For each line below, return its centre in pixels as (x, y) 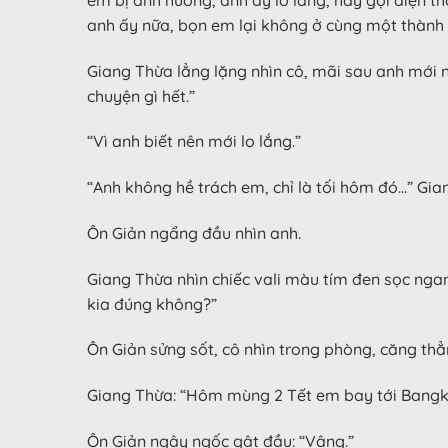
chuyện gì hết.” (141, 95)
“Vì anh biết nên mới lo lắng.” (194, 141)
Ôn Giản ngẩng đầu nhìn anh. (194, 232)
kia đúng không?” (152, 303)
